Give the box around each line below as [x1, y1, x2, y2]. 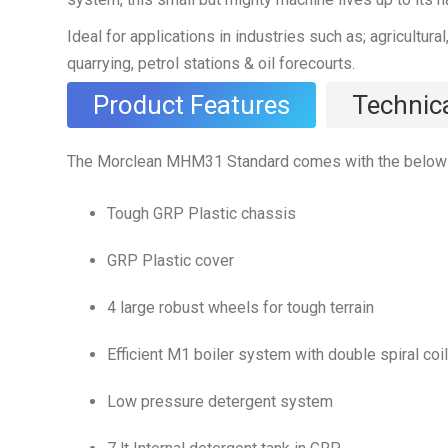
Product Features [93, 90, 290, 120]
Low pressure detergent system [107, 392, 333, 411]
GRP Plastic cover [107, 251, 234, 270]
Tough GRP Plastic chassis [107, 204, 296, 223]
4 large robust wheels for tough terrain [107, 298, 374, 317]
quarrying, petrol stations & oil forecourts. [67, 54, 355, 73]
